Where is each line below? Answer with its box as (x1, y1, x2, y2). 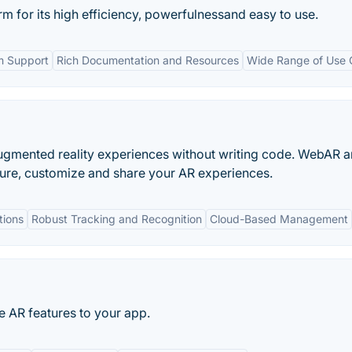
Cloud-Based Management (210, 212, 348, 225)
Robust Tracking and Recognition (31, 212, 202, 225)
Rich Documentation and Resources (57, 53, 239, 67)
